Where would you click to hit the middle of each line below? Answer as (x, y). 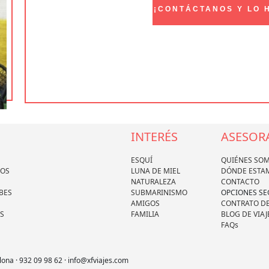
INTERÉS (154, 136)
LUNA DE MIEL (156, 171)
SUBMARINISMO (159, 192)
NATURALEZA (153, 181)
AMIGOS (145, 203)
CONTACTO (240, 181)
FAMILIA (145, 214)
